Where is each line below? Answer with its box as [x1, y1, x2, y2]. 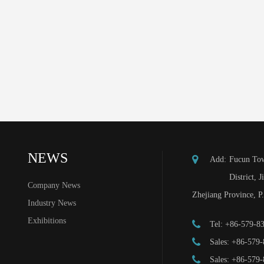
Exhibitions [28, 216, 67, 225]
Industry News [28, 199, 77, 207]
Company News [28, 181, 81, 190]
